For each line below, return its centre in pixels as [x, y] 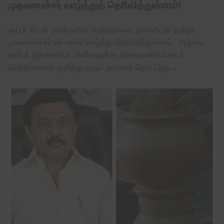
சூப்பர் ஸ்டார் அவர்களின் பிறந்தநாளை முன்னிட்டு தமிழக [101, 30]
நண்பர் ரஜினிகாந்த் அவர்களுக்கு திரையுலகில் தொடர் [96, 55]
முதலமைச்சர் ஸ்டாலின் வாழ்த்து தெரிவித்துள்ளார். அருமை [106, 42]
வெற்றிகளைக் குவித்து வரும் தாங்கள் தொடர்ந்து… [92, 67]
